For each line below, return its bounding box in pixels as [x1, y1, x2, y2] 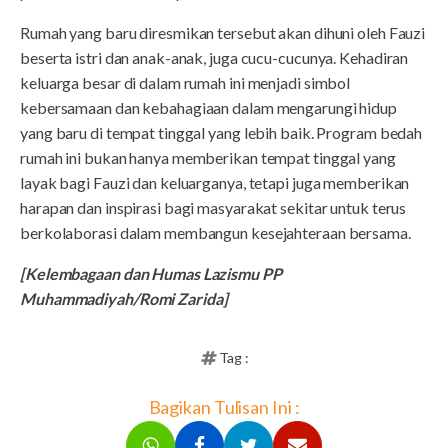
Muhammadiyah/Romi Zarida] [20, 288, 228, 308]
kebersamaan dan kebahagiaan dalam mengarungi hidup [20, 97, 397, 117]
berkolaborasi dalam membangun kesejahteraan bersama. [20, 222, 411, 242]
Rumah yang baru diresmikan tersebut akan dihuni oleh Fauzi [20, 22, 426, 42]
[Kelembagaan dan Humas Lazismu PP [20, 263, 282, 283]
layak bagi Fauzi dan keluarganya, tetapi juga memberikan [20, 172, 410, 192]
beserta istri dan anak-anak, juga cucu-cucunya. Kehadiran [20, 47, 409, 67]
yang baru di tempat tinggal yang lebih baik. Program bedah [20, 122, 423, 142]
